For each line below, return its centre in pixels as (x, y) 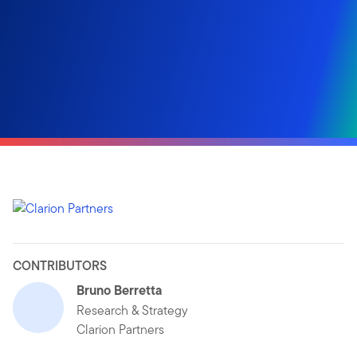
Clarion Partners (120, 329)
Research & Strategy (132, 310)
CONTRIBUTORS (60, 265)
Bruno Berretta (119, 290)
